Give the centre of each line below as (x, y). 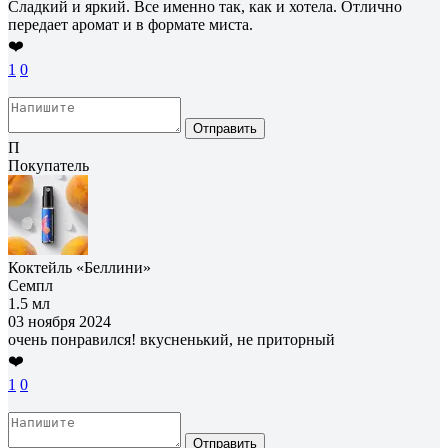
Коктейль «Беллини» (79, 267)
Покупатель (48, 165)
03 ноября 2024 (59, 321)
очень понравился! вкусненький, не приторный (171, 339)
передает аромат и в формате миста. (130, 24)
